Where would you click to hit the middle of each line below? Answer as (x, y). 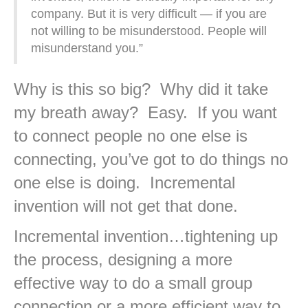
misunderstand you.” (87, 48)
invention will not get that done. (126, 206)
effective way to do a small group (133, 283)
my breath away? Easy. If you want (145, 113)
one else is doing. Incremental (124, 183)
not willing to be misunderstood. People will (149, 31)
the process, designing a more (123, 260)
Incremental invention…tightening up (146, 236)
